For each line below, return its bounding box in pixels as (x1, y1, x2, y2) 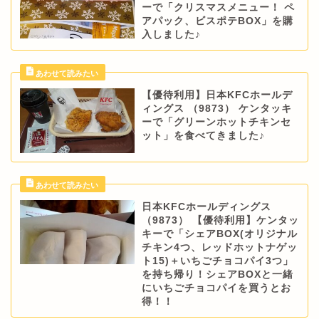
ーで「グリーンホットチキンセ (141, 117, 291, 128)
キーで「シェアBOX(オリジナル (141, 228, 298, 239)
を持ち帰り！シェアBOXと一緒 (141, 268, 293, 280)
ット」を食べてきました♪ (141, 130, 265, 142)
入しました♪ (141, 29, 201, 41)
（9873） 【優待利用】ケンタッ (141, 214, 299, 226)
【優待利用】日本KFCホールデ (141, 90, 293, 101)
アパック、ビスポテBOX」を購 (141, 16, 293, 27)
